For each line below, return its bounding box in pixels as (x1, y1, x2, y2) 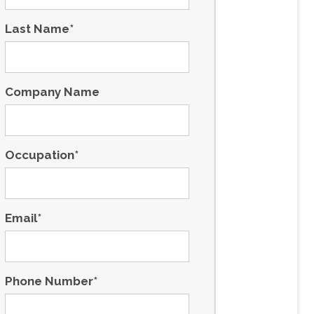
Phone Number (4, 274, 93, 288)
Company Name (4, 85, 100, 99)
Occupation (4, 148, 74, 162)
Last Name (4, 22, 69, 36)
